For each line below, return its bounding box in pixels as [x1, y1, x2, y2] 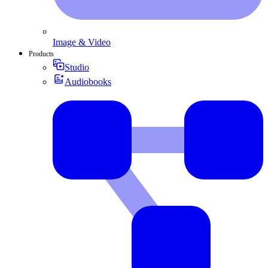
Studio [65, 62, 89, 72]
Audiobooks [65, 76, 111, 87]
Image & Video [53, 36, 111, 47]
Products [29, 49, 54, 58]
